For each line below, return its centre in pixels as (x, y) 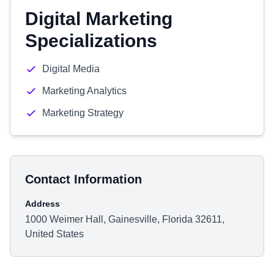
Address (43, 204)
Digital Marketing (99, 19)
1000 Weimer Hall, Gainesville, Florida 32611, (125, 219)
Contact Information (83, 179)
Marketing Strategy (83, 113)
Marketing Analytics (84, 91)
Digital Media (71, 69)
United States (54, 234)
